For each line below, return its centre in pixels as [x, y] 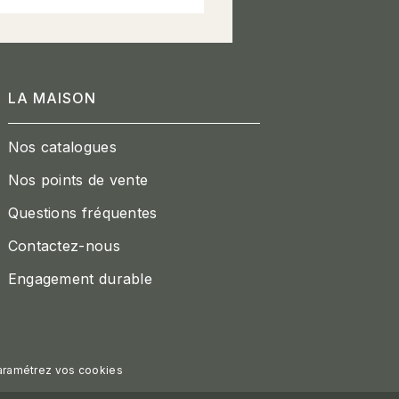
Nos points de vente [78, 179]
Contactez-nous [64, 245]
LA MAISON [52, 98]
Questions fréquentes [82, 212]
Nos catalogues [62, 147]
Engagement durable [80, 278]
